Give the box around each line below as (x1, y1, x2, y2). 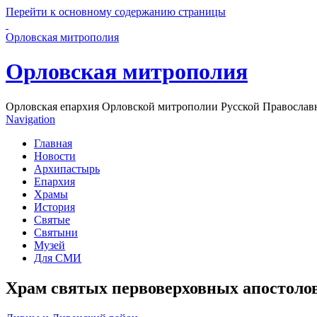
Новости (34, 149, 76, 162)
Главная (34, 137, 72, 149)
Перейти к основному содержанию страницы (6, 6, 226, 18)
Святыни (34, 226, 78, 238)
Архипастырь (34, 162, 100, 175)
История (34, 200, 75, 213)
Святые (34, 213, 70, 226)
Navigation (6, 113, 55, 125)
